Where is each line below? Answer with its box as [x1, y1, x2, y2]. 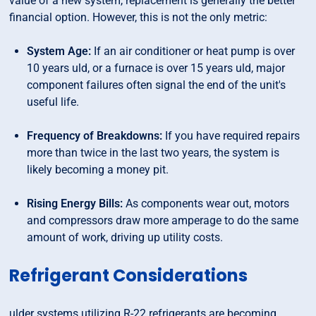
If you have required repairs [162, 129, 300, 143]
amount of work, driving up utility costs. [27, 231, 224, 245]
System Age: [27, 44, 92, 59]
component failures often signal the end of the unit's [27, 78, 286, 92]
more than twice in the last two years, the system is [27, 146, 280, 160]
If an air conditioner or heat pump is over [91, 44, 296, 59]
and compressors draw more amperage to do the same [27, 214, 299, 228]
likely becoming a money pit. [27, 163, 169, 177]
